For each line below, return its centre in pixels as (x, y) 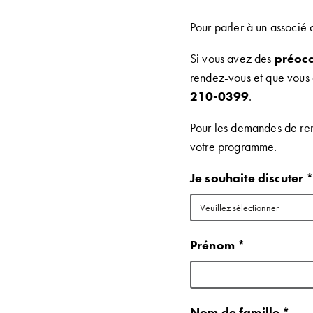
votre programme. (234, 146)
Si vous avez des (232, 58)
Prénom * (218, 245)
